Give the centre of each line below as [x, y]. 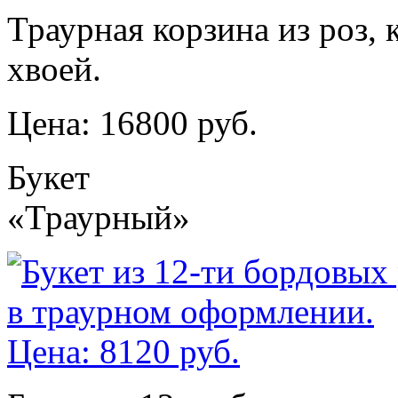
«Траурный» [99, 217]
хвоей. [54, 68]
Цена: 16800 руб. [132, 123]
